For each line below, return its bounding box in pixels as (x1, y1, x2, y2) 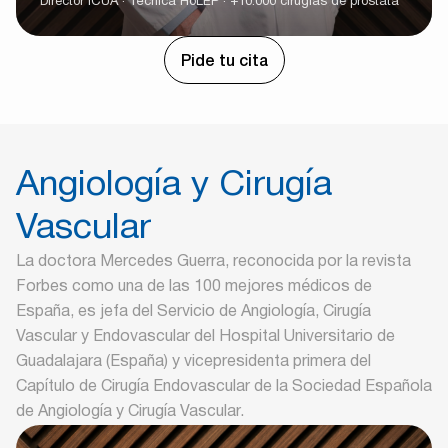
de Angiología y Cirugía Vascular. (16, 405, 244, 419)
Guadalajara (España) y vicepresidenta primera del (16, 355, 371, 369)
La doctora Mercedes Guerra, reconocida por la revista (16, 255, 411, 269)
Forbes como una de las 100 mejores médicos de (16, 280, 372, 294)
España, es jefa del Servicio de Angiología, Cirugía (16, 305, 371, 319)
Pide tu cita (180, 55, 268, 69)
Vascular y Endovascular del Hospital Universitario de (16, 330, 395, 344)
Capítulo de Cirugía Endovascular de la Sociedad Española (16, 380, 432, 394)
